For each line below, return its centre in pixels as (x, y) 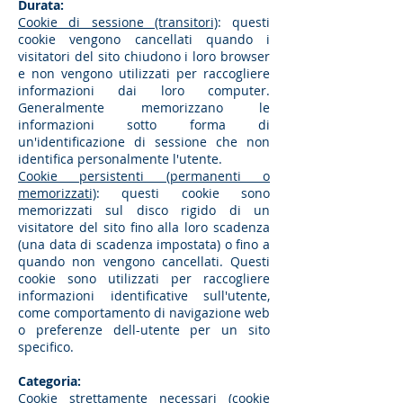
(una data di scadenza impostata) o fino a (144, 244)
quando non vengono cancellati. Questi (144, 261)
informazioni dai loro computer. (144, 90)
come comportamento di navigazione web (144, 313)
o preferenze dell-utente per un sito (144, 330)
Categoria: (49, 381)
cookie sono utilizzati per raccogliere (144, 278)
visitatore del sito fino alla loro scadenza (144, 227)
